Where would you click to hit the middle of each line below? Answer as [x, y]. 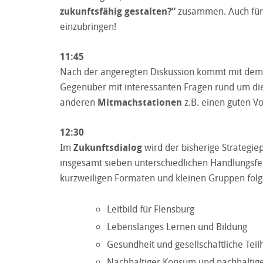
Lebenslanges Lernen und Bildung [177, 226]
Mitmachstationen [140, 102]
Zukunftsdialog [108, 147]
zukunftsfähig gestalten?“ [118, 11]
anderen [79, 102]
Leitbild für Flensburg [151, 209]
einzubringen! [88, 26]
